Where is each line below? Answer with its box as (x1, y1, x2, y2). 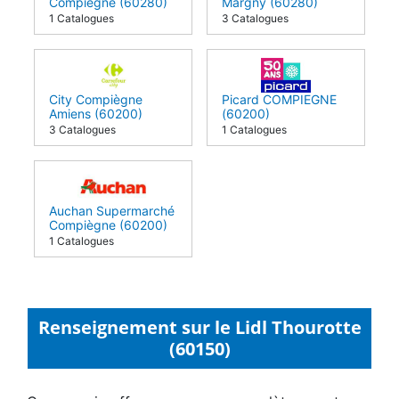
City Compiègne (49, 91, 142, 107)
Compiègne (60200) (49, 216, 167, 232)
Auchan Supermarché (49, 202, 175, 218)
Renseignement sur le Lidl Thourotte (37, 314, 362, 339)
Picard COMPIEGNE (222, 91, 337, 107)
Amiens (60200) (49, 105, 142, 121)
